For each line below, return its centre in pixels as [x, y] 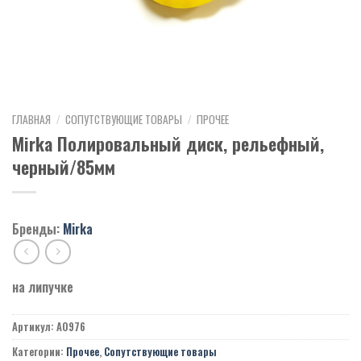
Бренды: [36, 228]
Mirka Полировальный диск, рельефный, [168, 143]
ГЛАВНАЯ [31, 119]
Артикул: [34, 327]
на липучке [43, 287]
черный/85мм [64, 166]
